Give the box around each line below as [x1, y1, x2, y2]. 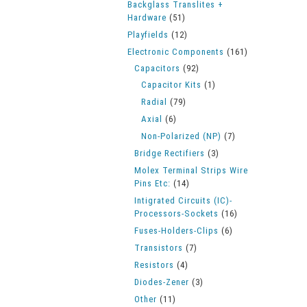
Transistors [134, 243, 183, 253]
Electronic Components [127, 47, 224, 57]
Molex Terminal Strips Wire [134, 165, 248, 175]
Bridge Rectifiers [134, 148, 205, 158]
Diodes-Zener [134, 277, 189, 287]
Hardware [127, 12, 167, 23]
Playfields [127, 29, 169, 40]
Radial [141, 97, 167, 107]
